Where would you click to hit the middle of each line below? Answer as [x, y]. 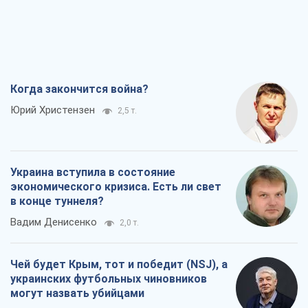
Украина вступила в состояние [93, 173]
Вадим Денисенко [54, 222]
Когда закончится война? [79, 89]
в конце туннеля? [57, 201]
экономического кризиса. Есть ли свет [116, 187]
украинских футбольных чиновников [109, 279]
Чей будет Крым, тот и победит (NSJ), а [119, 265]
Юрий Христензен [53, 110]
